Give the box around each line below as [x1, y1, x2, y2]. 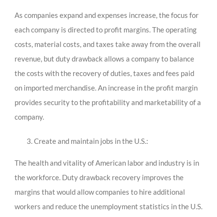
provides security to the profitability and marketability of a [15, 98, 201, 107]
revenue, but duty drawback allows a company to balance [15, 54, 194, 63]
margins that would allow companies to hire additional [15, 187, 185, 197]
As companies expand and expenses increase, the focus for [15, 11, 199, 20]
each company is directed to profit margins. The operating [15, 25, 197, 34]
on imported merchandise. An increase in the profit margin [15, 83, 198, 93]
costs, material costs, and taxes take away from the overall [15, 40, 201, 49]
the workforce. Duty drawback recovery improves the [15, 173, 184, 182]
